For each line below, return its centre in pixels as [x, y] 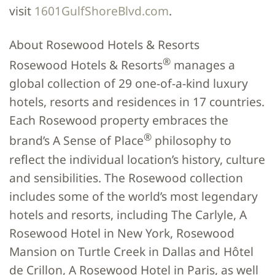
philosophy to [192, 141]
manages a [203, 65]
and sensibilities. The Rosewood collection [126, 177]
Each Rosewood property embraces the [119, 120]
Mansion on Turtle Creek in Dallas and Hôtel [131, 251]
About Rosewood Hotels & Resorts [104, 44]
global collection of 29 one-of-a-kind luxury [129, 83]
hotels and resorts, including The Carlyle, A [128, 214]
